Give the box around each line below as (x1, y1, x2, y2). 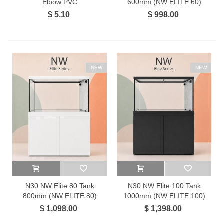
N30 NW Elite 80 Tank (25, 181, 94, 190)
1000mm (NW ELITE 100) (123, 191, 205, 200)
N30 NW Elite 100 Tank (127, 181, 201, 190)
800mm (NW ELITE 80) (22, 191, 97, 200)
